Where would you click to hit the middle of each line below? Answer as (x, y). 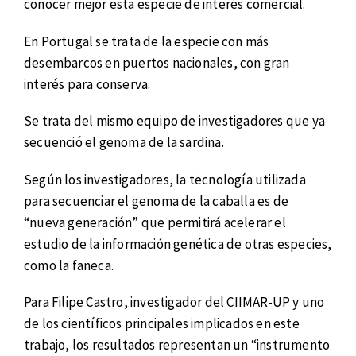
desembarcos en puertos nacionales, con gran (157, 62)
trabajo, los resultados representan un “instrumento (177, 345)
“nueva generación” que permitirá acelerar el (155, 222)
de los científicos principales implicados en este (162, 324)
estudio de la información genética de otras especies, (178, 244)
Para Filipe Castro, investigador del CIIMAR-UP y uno (174, 302)
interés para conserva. (87, 84)
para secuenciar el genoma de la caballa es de (157, 201)
